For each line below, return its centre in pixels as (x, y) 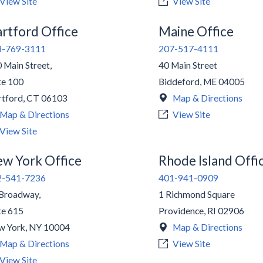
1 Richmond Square (197, 195)
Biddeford (179, 81)
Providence (181, 211)
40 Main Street (188, 65)
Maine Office (196, 31)
